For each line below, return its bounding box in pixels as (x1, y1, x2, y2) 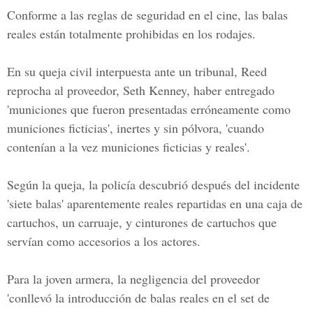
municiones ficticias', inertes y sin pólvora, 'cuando (7, 119, 264, 136)
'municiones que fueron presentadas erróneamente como (7, 101, 291, 117)
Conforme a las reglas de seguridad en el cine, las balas (7, 6, 288, 23)
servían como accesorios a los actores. (7, 233, 201, 249)
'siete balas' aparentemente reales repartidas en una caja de (7, 195, 303, 212)
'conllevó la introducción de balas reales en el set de (7, 289, 270, 306)
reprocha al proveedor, (7, 82, 123, 99)
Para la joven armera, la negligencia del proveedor (7, 270, 260, 287)
